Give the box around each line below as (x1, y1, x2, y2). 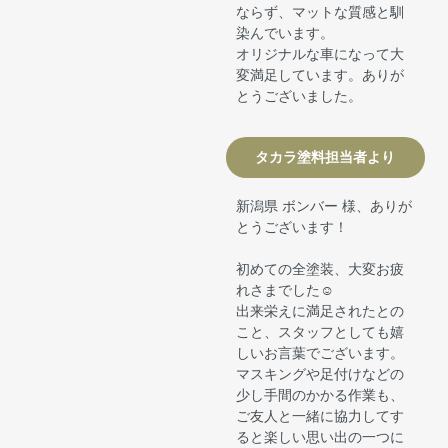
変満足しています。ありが (236, 66, 405, 83)
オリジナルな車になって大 (236, 45, 405, 62)
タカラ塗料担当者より (255, 148, 396, 165)
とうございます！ (236, 219, 349, 236)
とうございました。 (236, 87, 363, 104)
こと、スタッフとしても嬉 (236, 324, 405, 341)
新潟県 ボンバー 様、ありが (236, 198, 413, 215)
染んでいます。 (236, 24, 335, 41)
